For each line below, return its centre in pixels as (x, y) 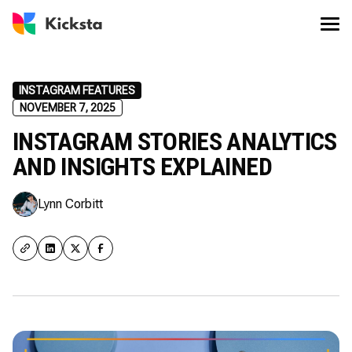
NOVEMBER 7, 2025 (68, 108)
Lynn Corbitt (70, 204)
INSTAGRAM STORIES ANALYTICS (175, 141)
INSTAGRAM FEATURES (77, 90)
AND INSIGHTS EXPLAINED (142, 167)
